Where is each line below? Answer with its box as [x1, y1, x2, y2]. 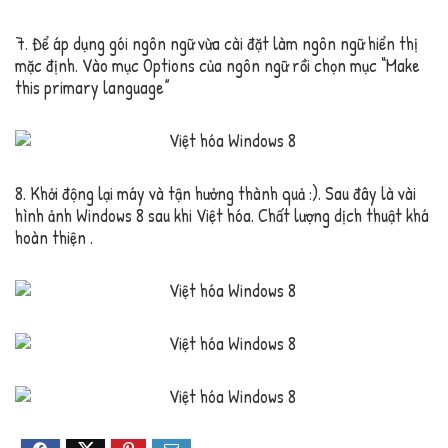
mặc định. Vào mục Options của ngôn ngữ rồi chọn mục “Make [15, 53, 420, 79]
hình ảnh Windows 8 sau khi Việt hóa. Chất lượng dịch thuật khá [15, 203, 429, 229]
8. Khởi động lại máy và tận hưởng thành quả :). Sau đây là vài [15, 181, 416, 207]
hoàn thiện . [15, 225, 93, 251]
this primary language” [15, 75, 170, 101]
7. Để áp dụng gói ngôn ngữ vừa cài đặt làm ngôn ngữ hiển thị [15, 31, 418, 57]
